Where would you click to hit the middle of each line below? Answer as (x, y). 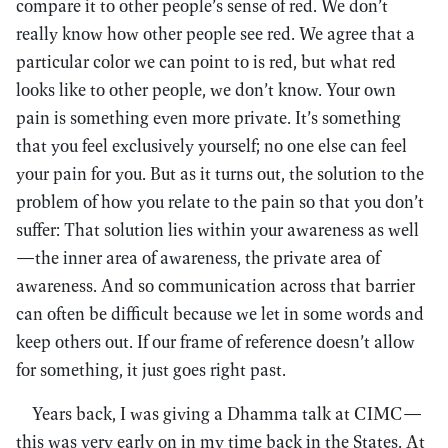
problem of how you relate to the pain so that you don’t (220, 201)
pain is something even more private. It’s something (208, 117)
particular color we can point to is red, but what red (206, 61)
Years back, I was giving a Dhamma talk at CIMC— (227, 413)
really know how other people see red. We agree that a (215, 33)
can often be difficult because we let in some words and (220, 313)
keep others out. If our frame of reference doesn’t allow (215, 341)
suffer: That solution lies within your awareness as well (217, 229)
